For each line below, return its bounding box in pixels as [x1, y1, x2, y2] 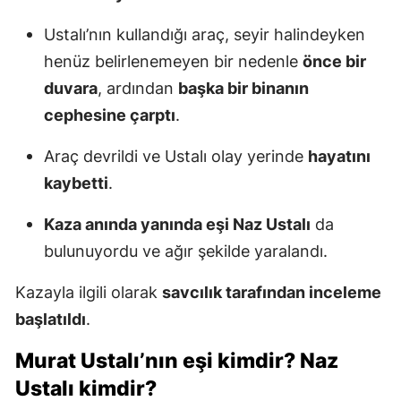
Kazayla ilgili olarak [15, 283, 162, 303]
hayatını [308, 147, 371, 166]
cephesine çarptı [44, 106, 175, 125]
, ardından [98, 79, 178, 98]
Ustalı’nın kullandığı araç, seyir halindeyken [44, 25, 365, 45]
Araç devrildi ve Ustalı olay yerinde [44, 147, 308, 166]
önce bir [303, 52, 366, 72]
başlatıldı [15, 310, 86, 329]
